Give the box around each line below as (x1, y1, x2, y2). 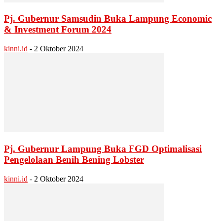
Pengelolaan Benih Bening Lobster (4, 154, 144, 165)
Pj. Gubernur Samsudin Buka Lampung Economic (4, 13, 212, 24)
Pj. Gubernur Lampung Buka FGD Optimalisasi (4, 143, 202, 154)
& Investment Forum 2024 (4, 24, 111, 35)
